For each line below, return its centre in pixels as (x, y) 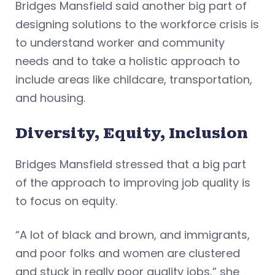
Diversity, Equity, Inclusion (132, 133)
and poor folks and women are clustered (128, 253)
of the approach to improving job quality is (133, 182)
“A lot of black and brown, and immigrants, (133, 234)
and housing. (52, 98)
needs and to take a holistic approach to (128, 61)
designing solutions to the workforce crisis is (137, 24)
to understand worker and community (120, 42)
